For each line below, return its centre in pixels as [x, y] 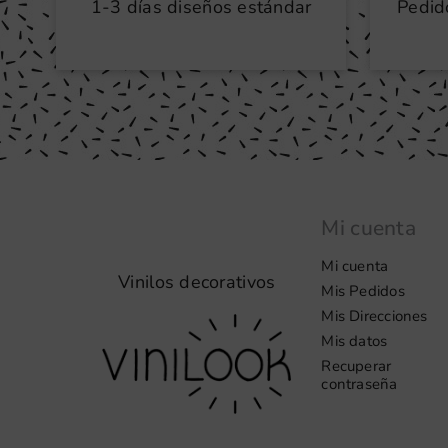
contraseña [359, 384]
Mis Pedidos [363, 291]
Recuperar [356, 366]
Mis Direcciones [374, 316]
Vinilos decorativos [197, 281]
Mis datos [354, 341]
